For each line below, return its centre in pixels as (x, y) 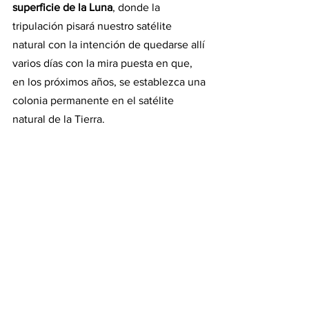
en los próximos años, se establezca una (110, 82)
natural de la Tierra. (59, 119)
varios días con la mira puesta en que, (104, 63)
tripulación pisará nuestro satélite (93, 26)
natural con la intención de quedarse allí (110, 45)
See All (206, 245)
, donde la (138, 8)
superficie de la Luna (62, 8)
